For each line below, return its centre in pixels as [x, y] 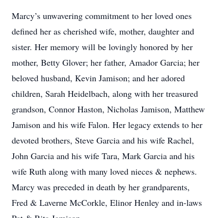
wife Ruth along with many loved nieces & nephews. [104, 171]
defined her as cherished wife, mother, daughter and [103, 31]
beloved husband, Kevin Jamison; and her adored [98, 78]
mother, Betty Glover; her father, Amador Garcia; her [106, 62]
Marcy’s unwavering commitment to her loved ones [102, 16]
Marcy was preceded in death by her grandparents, [101, 187]
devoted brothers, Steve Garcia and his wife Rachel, [103, 140]
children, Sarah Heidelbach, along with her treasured [105, 93]
